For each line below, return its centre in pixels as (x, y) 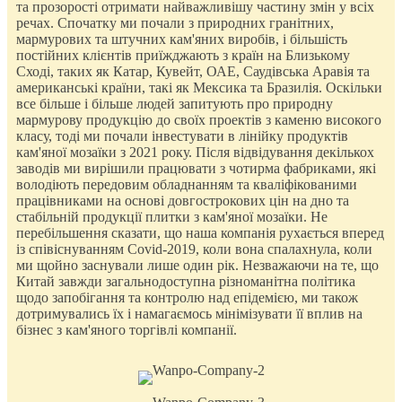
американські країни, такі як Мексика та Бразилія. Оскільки (199, 87)
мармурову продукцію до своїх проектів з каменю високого (199, 119)
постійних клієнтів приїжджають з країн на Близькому (183, 55)
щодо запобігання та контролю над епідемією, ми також (187, 297)
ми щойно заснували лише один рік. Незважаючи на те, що (197, 265)
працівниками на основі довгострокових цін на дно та (183, 200)
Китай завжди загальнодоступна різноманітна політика (186, 281)
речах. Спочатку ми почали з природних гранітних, (175, 22)
